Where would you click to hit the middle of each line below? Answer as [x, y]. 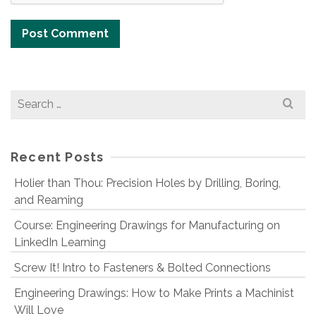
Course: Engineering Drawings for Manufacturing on [147, 226]
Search [28, 98]
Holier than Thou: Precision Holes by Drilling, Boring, [147, 183]
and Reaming [49, 200]
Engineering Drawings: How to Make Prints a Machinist [154, 293]
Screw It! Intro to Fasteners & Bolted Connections [142, 268]
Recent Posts [57, 157]
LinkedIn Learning [60, 243]
